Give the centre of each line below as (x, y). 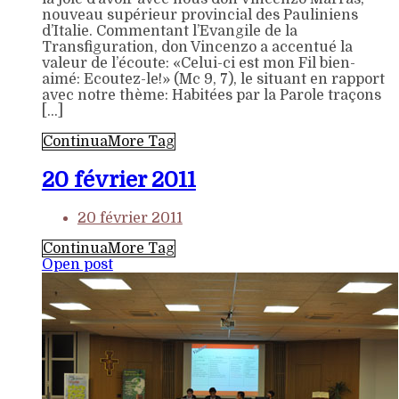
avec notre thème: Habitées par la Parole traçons (211, 96)
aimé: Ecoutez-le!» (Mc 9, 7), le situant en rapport (213, 80)
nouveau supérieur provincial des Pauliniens (199, 16)
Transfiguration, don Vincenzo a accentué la (197, 48)
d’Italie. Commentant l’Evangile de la (169, 32)
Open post (77, 265)
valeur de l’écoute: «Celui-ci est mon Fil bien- (198, 64)
